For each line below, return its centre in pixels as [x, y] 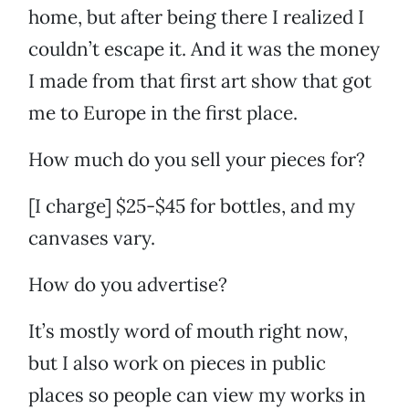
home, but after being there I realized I [196, 17]
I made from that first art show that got [200, 81]
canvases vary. [92, 238]
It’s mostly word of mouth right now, [188, 331]
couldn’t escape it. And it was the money [204, 49]
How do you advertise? [128, 285]
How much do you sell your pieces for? [197, 160]
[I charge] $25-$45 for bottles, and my [192, 206]
